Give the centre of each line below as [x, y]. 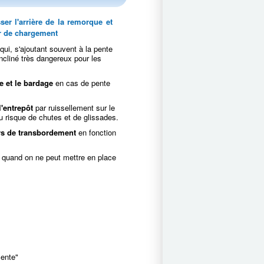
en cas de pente [82, 83]
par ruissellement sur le [74, 108]
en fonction [96, 132]
